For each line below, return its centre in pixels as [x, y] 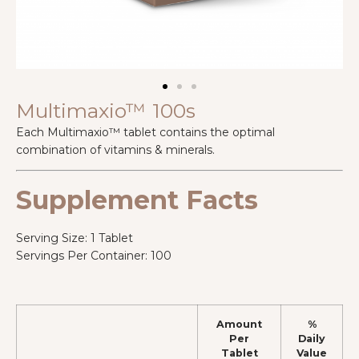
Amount [239, 324]
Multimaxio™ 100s [106, 111]
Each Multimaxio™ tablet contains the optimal [145, 132]
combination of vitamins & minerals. [115, 150]
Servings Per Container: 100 [94, 256]
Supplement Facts [137, 200]
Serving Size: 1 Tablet [75, 238]
